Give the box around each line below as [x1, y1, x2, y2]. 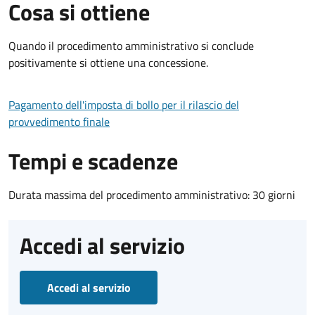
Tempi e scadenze [8, 143, 178, 178]
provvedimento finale [8, 112, 110, 130]
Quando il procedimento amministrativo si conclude [8, 37, 254, 54]
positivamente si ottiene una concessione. [8, 53, 208, 71]
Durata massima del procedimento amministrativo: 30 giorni [8, 186, 295, 203]
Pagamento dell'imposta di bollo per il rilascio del [8, 96, 239, 113]
